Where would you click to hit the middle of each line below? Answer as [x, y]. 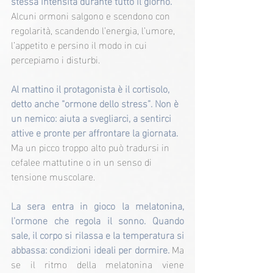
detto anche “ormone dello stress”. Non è [96, 103]
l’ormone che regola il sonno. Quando [97, 220]
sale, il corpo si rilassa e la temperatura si [97, 235]
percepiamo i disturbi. [55, 59]
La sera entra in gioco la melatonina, [97, 205]
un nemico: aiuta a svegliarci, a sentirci [92, 118]
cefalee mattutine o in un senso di [83, 161]
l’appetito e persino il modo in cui [80, 44]
